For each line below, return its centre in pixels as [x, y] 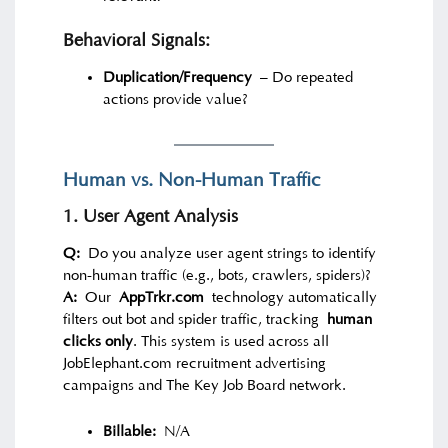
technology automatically [291, 298]
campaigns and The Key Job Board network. [205, 386]
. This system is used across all [231, 342]
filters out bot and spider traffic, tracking [195, 320]
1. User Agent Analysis [151, 217]
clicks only [98, 342]
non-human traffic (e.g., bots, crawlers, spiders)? [217, 276]
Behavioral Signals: [137, 40]
